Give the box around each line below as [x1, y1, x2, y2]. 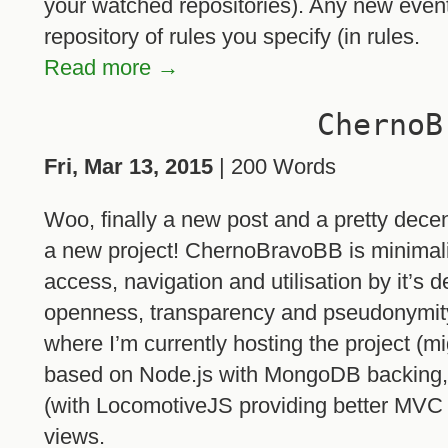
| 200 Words [213, 153, 336, 179]
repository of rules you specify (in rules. [44, 23, 420, 49]
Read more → [44, 54, 179, 80]
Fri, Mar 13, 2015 [44, 153, 213, 179]
